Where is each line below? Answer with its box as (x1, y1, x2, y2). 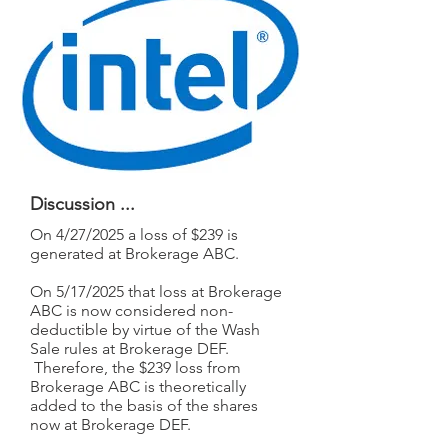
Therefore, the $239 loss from (30, 358, 241, 377)
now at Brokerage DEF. (30, 415, 191, 434)
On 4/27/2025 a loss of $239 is (30, 225, 238, 244)
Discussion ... (30, 193, 135, 215)
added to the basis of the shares (30, 396, 258, 415)
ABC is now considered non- (30, 301, 233, 320)
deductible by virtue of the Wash (30, 320, 260, 339)
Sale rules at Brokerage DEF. (30, 339, 229, 358)
